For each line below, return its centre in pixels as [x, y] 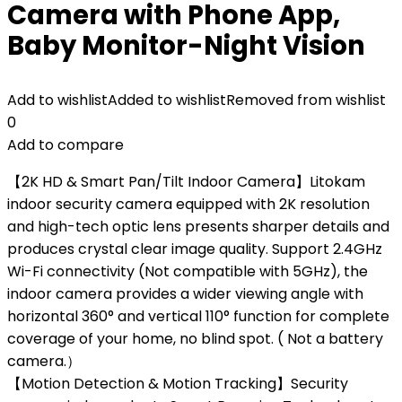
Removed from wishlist [306, 100]
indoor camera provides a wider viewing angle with [185, 294]
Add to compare [66, 145]
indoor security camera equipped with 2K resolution [188, 204]
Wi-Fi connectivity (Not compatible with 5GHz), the [188, 271]
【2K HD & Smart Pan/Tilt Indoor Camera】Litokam [186, 182]
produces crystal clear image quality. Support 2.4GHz [195, 249]
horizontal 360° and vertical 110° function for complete [198, 316]
